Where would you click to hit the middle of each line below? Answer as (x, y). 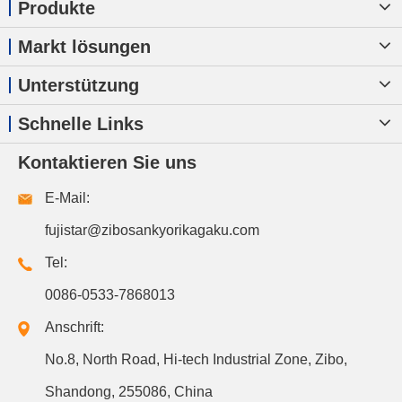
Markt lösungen (84, 47)
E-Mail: (67, 198)
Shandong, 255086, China (129, 392)
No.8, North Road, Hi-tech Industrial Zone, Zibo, (196, 360)
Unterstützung (79, 86)
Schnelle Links (81, 124)
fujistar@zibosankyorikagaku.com (152, 231)
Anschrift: (74, 328)
